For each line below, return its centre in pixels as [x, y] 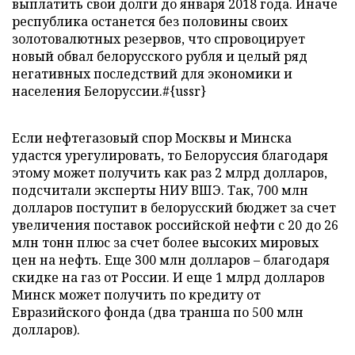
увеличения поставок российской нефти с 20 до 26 [175, 225]
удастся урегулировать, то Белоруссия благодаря [170, 155]
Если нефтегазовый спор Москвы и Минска [152, 138]
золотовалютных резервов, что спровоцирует [158, 39]
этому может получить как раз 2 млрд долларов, [170, 173]
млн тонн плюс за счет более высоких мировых [165, 242]
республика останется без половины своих [150, 21]
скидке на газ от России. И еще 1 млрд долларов [168, 277]
